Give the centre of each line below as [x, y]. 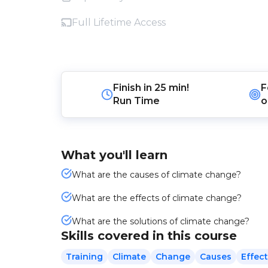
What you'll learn [114, 155]
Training [84, 257]
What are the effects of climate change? [157, 198]
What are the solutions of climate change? [161, 221]
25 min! [171, 88]
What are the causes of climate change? [156, 175]
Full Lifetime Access [119, 22]
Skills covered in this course [149, 236]
